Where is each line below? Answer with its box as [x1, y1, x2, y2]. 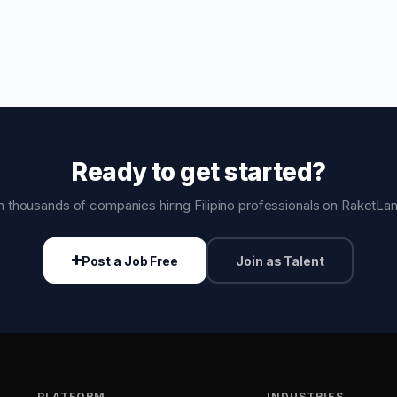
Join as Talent [236, 253, 324, 269]
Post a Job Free [81, 253, 178, 269]
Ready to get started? [71, 157, 326, 187]
